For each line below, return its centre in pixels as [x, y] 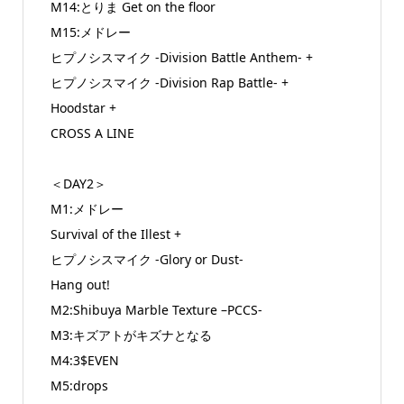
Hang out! [80, 284]
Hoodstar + [83, 107]
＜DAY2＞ [78, 183]
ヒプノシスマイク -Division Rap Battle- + [169, 82]
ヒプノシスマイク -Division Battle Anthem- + [181, 57]
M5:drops [79, 385]
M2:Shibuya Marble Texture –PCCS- [156, 309]
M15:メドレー [90, 32]
